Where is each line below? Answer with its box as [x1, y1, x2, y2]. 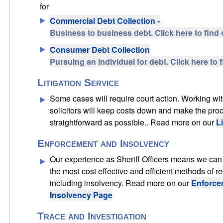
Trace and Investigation [37, 210, 147, 222]
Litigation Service [37, 76, 119, 88]
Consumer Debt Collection [50, 43, 150, 55]
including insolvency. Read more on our [50, 177, 192, 189]
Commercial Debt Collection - [50, 14, 160, 26]
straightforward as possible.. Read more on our [50, 116, 217, 128]
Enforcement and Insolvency [37, 137, 170, 149]
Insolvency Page [50, 189, 113, 201]
